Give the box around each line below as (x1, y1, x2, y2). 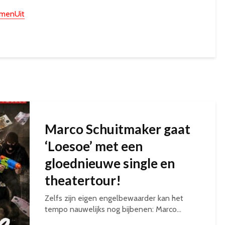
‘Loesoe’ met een (45, 138, 143, 154)
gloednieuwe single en (45, 155, 175, 171)
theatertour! (45, 172, 121, 188)
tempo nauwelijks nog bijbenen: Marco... (45, 204, 181, 214)
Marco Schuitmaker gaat (45, 121, 190, 137)
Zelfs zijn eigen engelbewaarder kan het (45, 193, 183, 203)
